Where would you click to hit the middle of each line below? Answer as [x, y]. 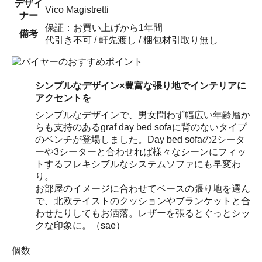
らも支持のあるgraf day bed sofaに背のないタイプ [141, 127]
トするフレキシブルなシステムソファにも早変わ [138, 164]
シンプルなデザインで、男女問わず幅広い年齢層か [143, 115]
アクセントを [63, 98]
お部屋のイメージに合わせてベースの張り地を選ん [143, 188]
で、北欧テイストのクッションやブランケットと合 [143, 201]
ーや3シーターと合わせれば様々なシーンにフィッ [141, 151]
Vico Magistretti [77, 9]
